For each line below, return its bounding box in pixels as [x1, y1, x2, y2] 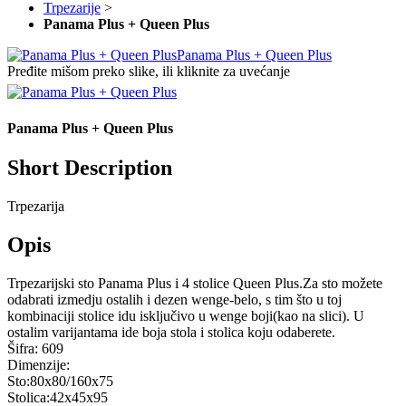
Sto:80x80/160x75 [7, 372, 113, 389]
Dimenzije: [7, 356, 73, 372]
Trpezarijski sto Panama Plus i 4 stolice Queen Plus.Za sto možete [7, 275, 382, 291]
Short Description [7, 155, 172, 179]
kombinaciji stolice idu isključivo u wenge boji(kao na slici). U [7, 307, 364, 324]
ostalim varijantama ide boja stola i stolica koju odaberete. [7, 324, 335, 340]
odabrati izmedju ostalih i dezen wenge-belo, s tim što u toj [7, 291, 342, 307]
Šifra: [7, 340, 38, 356]
